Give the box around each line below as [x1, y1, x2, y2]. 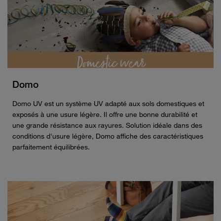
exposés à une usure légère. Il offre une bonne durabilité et [12, 110, 197, 119]
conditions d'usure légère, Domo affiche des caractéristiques [12, 132, 203, 141]
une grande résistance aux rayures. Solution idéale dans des [12, 121, 202, 130]
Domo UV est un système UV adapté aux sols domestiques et [12, 99, 204, 108]
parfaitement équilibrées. [12, 143, 90, 151]
